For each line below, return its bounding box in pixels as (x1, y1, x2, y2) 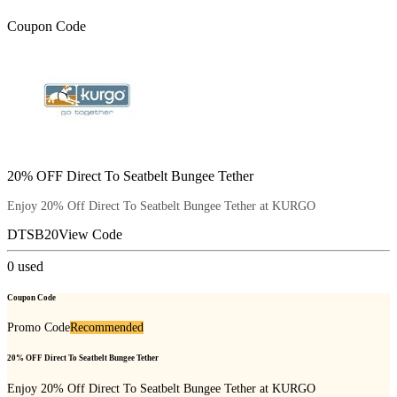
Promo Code (7, 321, 70, 335)
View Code (58, 226, 122, 242)
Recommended (70, 321, 144, 335)
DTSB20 (7, 226, 58, 242)
